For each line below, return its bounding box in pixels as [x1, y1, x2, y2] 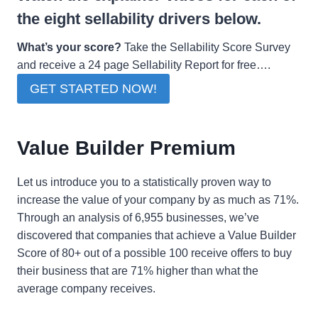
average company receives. [17, 283, 155, 295]
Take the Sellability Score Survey [121, 41, 290, 53]
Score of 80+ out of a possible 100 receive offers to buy [17, 247, 292, 260]
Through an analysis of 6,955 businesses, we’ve [17, 212, 259, 224]
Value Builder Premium [17, 137, 236, 160]
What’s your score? [17, 41, 121, 53]
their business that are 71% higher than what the [17, 265, 258, 278]
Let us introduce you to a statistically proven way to [17, 176, 271, 189]
